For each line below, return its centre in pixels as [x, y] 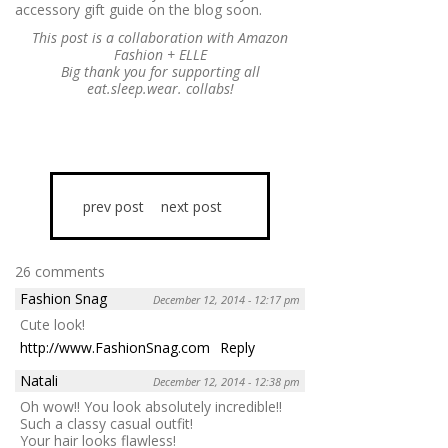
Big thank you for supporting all [160, 71]
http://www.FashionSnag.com [115, 347]
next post [191, 206]
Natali [39, 380]
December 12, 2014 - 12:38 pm [226, 381]
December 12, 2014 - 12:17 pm [226, 299]
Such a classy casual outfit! [106, 423]
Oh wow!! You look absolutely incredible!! [151, 406]
